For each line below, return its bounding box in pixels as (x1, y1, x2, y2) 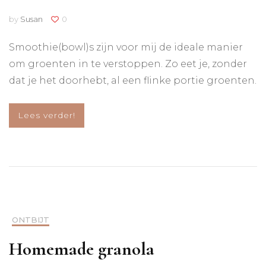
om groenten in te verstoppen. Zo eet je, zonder (9, 58, 247, 70)
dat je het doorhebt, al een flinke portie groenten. (9, 75, 256, 87)
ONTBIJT (12, 215, 49, 225)
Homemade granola (9, 237, 154, 261)
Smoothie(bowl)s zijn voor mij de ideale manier (9, 42, 243, 53)
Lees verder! (18, 110, 75, 121)
